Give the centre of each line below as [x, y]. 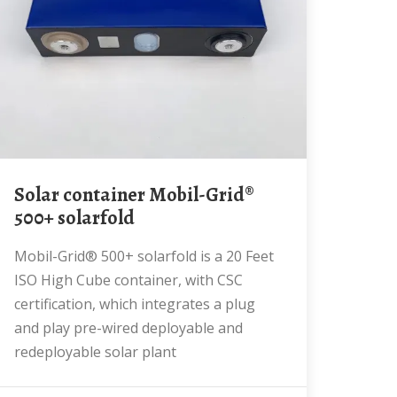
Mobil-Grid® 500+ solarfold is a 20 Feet [21, 256]
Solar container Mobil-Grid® [19, 195]
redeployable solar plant [95, 352]
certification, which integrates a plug [135, 304]
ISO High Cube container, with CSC [128, 280]
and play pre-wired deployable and [128, 328]
